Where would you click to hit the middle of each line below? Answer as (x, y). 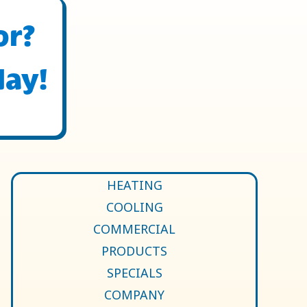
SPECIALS (134, 273)
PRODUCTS (134, 251)
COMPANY (134, 295)
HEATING (134, 185)
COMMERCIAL (134, 229)
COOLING (134, 207)
